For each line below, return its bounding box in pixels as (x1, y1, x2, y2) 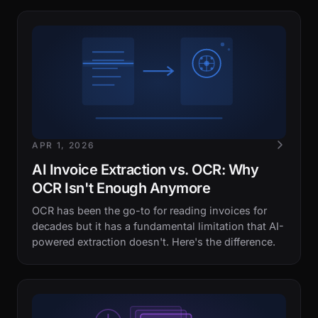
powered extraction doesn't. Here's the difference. (32, 236, 275, 248)
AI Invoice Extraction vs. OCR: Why (32, 161, 258, 178)
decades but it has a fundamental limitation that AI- (32, 220, 284, 232)
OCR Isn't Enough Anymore (32, 180, 210, 197)
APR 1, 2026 (32, 140, 95, 150)
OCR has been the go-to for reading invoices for (32, 204, 267, 216)
